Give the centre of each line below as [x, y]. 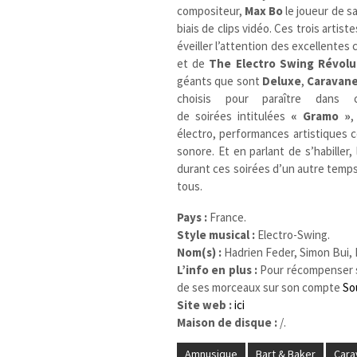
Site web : [205, 304]
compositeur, [211, 10]
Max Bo [264, 10]
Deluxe [281, 80]
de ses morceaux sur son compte [260, 287]
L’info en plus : [219, 269]
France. [227, 217]
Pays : [192, 217]
